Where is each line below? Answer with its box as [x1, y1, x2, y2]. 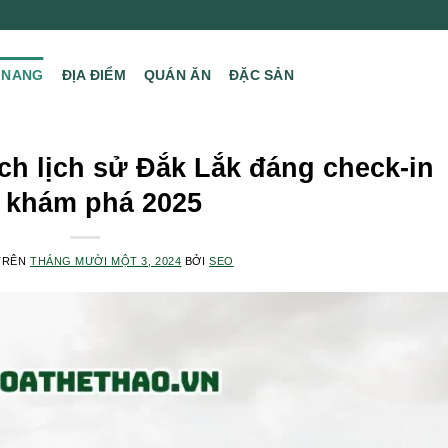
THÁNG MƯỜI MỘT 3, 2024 [29, 255, 182, 267]
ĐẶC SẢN [228, 67, 294, 83]
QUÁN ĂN [143, 67, 211, 83]
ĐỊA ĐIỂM [61, 67, 126, 83]
